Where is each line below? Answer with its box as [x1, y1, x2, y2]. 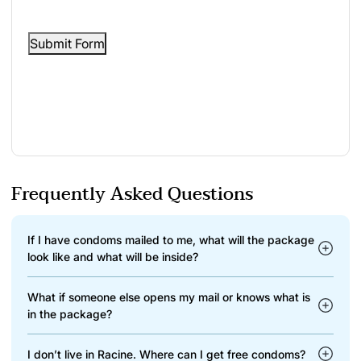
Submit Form [30, 35, 105, 52]
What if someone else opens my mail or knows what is [27, 289, 310, 304]
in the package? [27, 306, 112, 321]
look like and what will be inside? [27, 249, 198, 263]
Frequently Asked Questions [11, 178, 253, 210]
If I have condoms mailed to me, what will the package [27, 232, 314, 247]
